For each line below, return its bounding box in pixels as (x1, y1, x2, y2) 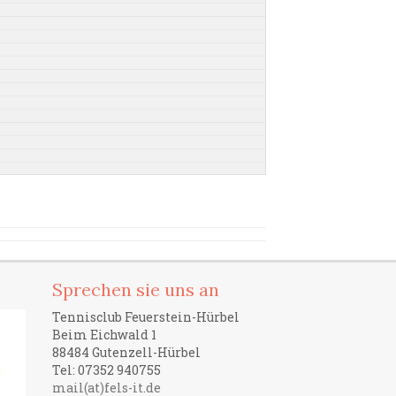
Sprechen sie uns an (51, 278, 219, 301)
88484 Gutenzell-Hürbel (51, 344, 201, 361)
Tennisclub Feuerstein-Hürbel (51, 308, 240, 325)
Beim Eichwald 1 (51, 326, 156, 343)
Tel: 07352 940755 (51, 362, 161, 378)
